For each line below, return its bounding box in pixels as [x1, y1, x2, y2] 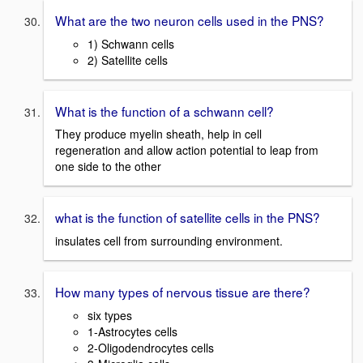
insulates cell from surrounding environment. [55, 233, 283, 249]
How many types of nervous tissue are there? [55, 283, 310, 301]
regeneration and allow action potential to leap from [55, 142, 318, 159]
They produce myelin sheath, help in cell [55, 126, 262, 143]
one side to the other [55, 158, 161, 175]
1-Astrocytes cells [88, 322, 177, 340]
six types [88, 306, 132, 323]
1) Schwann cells [88, 35, 174, 52]
